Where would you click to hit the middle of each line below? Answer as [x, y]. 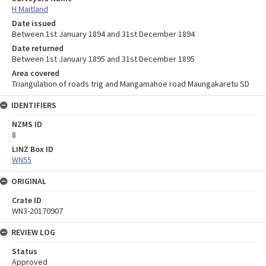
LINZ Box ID [33, 149]
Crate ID [27, 200]
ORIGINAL [29, 181]
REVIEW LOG [33, 232]
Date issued [34, 23]
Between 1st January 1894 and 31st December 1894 [103, 34]
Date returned [38, 48]
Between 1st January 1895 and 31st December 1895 [103, 58]
